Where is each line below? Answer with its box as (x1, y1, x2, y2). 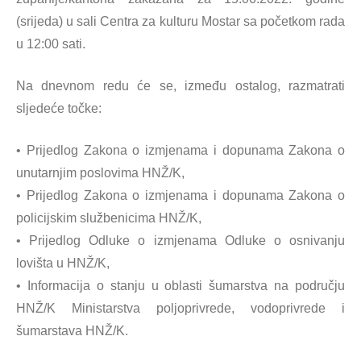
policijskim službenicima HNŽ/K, (16, 211, 201, 225)
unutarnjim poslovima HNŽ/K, (16, 166, 185, 180)
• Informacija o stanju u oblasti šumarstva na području (16, 279, 345, 293)
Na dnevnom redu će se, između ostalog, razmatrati (16, 79, 345, 93)
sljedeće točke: (16, 102, 102, 115)
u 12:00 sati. (16, 37, 85, 51)
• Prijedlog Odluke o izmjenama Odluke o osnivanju (16, 234, 345, 247)
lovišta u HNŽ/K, (16, 256, 110, 270)
